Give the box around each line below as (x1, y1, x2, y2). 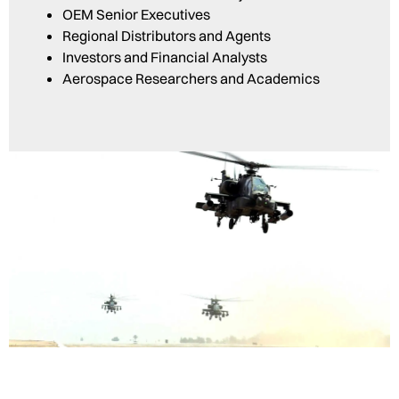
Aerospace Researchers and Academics (62, 69, 320, 88)
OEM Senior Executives (62, 5, 210, 24)
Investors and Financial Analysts (62, 48, 267, 67)
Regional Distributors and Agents (62, 27, 271, 45)
